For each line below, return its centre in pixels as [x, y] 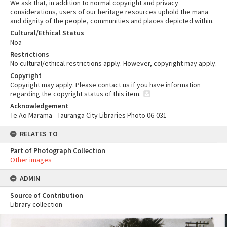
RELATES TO [39, 134]
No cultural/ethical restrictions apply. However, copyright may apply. [113, 63]
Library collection [36, 204]
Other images [31, 160]
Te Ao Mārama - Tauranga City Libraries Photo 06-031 [88, 115]
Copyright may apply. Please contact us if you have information [105, 85]
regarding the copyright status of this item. [75, 94]
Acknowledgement [39, 106]
